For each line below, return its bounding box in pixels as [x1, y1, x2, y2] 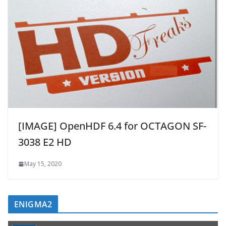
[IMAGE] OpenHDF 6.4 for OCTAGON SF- [18, 119, 206, 133]
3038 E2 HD [18, 135, 72, 149]
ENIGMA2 [14, 199, 52, 210]
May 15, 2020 [24, 159, 62, 168]
